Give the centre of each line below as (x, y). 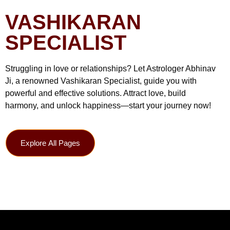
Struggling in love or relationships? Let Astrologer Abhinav (110, 68)
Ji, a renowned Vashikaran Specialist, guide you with (101, 81)
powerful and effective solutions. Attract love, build (95, 93)
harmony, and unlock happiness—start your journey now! (108, 105)
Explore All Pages (50, 143)
